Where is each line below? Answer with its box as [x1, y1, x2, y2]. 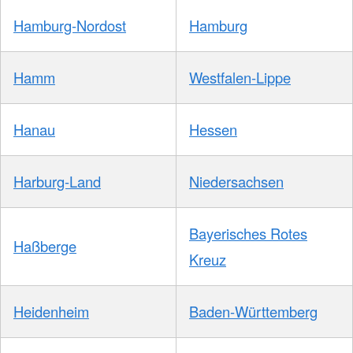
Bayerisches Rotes [189, 223, 307, 244]
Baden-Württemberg [189, 301, 318, 322]
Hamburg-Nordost [13, 15, 126, 36]
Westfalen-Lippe [189, 67, 291, 88]
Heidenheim [13, 301, 89, 322]
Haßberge [13, 236, 76, 257]
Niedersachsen [189, 171, 284, 192]
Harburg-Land [13, 171, 101, 192]
